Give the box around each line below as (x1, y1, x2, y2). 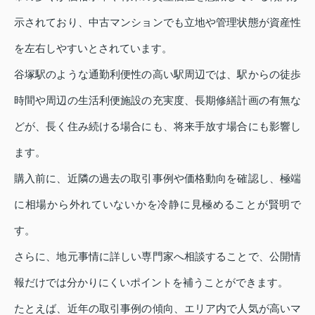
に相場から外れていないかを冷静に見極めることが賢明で (14, 198, 301, 211)
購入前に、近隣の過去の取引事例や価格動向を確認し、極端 (14, 172, 301, 185)
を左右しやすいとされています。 (14, 42, 172, 55)
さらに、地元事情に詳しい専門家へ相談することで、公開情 (14, 250, 301, 263)
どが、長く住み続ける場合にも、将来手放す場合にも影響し (14, 120, 301, 133)
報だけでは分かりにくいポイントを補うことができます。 (14, 276, 288, 289)
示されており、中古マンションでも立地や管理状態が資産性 (14, 16, 301, 29)
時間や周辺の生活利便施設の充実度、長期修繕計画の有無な (14, 94, 301, 107)
